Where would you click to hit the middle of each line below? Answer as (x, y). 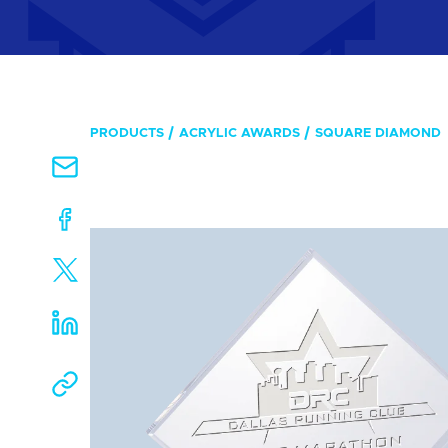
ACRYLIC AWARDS (239, 133)
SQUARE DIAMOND (378, 133)
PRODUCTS (127, 133)
